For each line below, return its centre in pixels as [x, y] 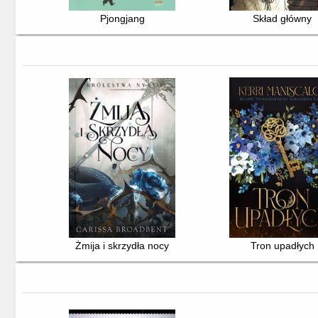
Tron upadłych [282, 245]
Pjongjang [122, 18]
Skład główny [283, 18]
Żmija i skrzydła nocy [122, 245]
